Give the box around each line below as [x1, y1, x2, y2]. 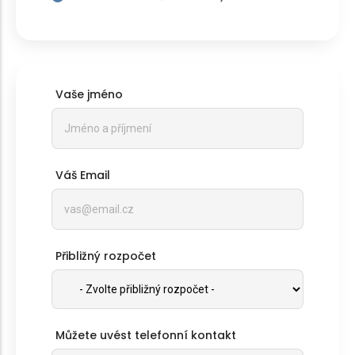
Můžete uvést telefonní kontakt [55, 327, 236, 343]
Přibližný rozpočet [55, 248, 156, 264]
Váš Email [55, 167, 110, 183]
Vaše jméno [55, 86, 123, 102]
